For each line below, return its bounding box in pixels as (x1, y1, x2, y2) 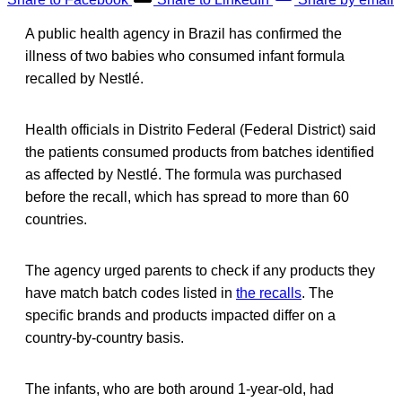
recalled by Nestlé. (25, 70, 144, 86)
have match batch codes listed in (25, 284, 236, 301)
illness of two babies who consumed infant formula (25, 48, 345, 64)
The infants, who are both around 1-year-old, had (25, 380, 334, 397)
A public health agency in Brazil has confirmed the (25, 25, 342, 41)
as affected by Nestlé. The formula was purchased (25, 166, 342, 182)
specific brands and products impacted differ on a (25, 307, 336, 323)
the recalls (236, 284, 301, 301)
